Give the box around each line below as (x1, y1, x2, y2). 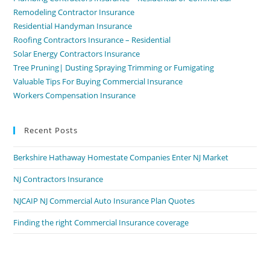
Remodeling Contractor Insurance (13, 7, 135, 17)
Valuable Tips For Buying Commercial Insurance (13, 76, 183, 87)
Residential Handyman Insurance (13, 20, 133, 31)
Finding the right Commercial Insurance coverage (13, 217, 189, 228)
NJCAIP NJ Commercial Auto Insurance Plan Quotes (13, 195, 195, 206)
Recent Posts (24, 125, 78, 136)
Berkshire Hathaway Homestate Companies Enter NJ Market (13, 152, 229, 163)
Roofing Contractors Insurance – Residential (13, 34, 171, 45)
